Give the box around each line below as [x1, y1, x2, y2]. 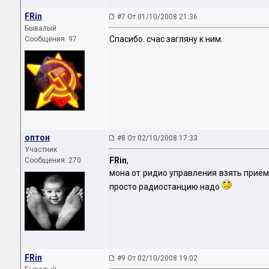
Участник [25, 145, 57, 154]
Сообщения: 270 [25, 156, 81, 165]
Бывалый [25, 24, 56, 32]
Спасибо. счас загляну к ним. [109, 34, 223, 44]
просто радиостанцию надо [109, 182, 222, 192]
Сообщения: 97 [25, 35, 77, 43]
